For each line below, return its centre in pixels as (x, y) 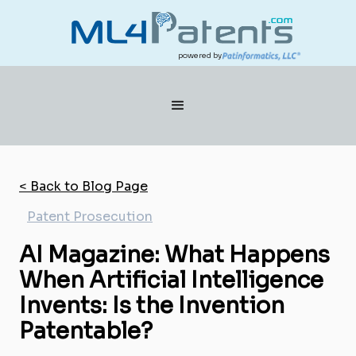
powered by (200, 55)
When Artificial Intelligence (171, 280)
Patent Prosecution (90, 216)
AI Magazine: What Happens (174, 254)
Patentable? (86, 331)
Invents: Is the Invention (152, 305)
